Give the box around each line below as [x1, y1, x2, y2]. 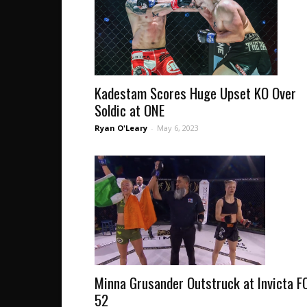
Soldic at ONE [95, 99, 164, 121]
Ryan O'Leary [95, 123, 147, 134]
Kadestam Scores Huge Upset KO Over [95, 82, 296, 104]
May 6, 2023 [157, 123, 199, 134]
